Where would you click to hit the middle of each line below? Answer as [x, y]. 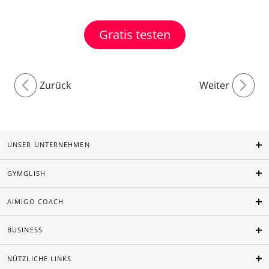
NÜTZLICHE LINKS [40, 258]
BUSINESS [25, 230]
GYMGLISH [26, 173]
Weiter [215, 85]
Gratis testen [134, 35]
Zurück [55, 85]
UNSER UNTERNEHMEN [49, 145]
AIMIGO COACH [36, 202]
